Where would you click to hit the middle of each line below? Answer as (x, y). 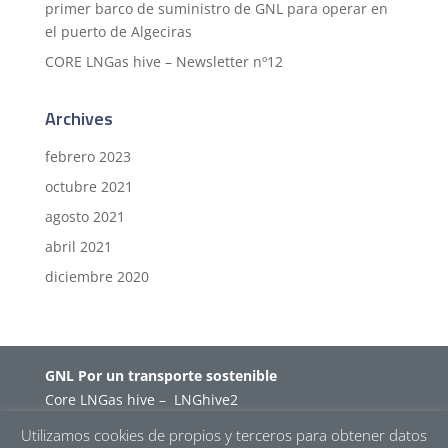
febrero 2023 (87, 157)
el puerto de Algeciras (118, 32)
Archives (78, 119)
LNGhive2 (205, 400)
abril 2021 (78, 247)
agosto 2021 (84, 217)
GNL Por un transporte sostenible (160, 376)
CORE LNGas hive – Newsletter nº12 (163, 62)
